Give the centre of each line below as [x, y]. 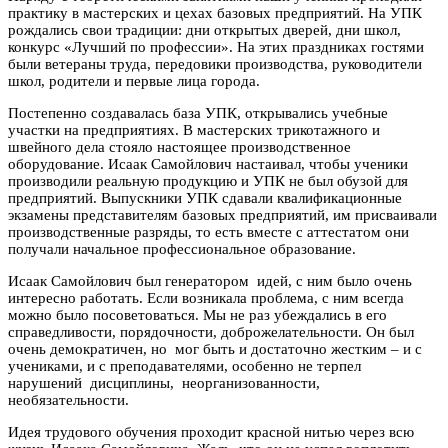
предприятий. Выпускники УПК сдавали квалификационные [205, 198]
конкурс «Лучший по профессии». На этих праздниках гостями [216, 47]
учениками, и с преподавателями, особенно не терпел [184, 366]
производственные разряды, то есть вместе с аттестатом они [208, 232]
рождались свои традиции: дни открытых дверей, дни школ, [204, 30]
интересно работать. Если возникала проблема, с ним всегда [206, 298]
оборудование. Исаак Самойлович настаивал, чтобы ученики [208, 164]
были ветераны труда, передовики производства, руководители [215, 64]
